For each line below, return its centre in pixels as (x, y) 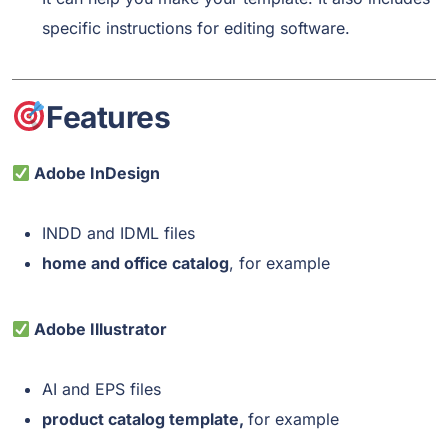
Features (111, 117)
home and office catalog (135, 263)
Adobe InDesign (95, 173)
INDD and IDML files (118, 233)
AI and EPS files (101, 389)
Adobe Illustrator (99, 329)
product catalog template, (145, 419)
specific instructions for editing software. (196, 28)
